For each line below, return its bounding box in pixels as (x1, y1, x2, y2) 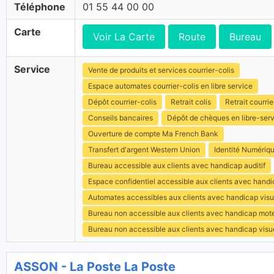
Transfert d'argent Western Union (88, 145, 200, 154)
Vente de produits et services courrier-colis (88, 65, 234, 75)
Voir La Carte (93, 31, 155, 43)
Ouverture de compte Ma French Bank (88, 129, 218, 138)
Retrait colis (171, 97, 211, 106)
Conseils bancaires (88, 113, 153, 122)
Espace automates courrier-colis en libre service (88, 81, 253, 91)
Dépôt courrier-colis (88, 97, 157, 106)
